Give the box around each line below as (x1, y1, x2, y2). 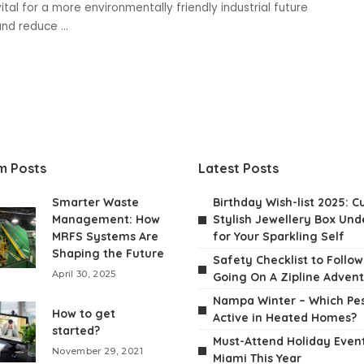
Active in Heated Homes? (213, 310, 357, 325)
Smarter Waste (52, 195, 139, 210)
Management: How (52, 212, 160, 227)
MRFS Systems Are (52, 229, 158, 244)
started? (52, 323, 100, 338)
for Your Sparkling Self (213, 229, 344, 244)
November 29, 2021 (52, 345, 143, 357)
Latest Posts (198, 160, 279, 176)
